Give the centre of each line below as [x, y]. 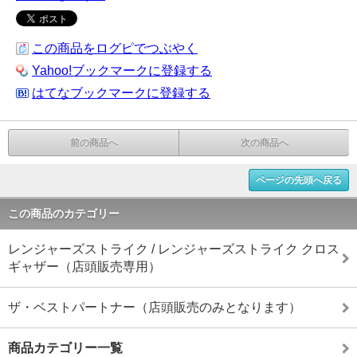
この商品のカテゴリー [64, 214]
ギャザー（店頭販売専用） [84, 267]
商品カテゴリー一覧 [65, 348]
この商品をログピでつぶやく [115, 48]
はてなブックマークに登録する [121, 93]
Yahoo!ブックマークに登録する [122, 71]
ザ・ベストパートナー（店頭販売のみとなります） [155, 307]
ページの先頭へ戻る [299, 180]
